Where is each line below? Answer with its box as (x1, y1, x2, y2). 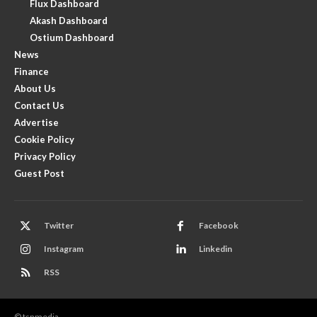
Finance (14, 65, 49, 77)
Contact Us (14, 99, 64, 111)
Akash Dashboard (30, 14, 108, 26)
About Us (14, 82, 56, 94)
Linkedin (199, 243, 232, 255)
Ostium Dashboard (30, 31, 114, 43)
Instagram (44, 243, 83, 255)
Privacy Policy (14, 150, 76, 162)
